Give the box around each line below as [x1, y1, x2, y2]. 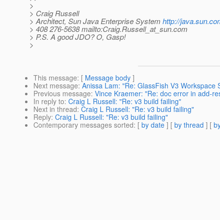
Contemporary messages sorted [33, 120, 134, 130]
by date [141, 120, 165, 130]
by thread [174, 120, 204, 130]
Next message [33, 81, 78, 91]
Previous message [33, 88, 91, 99]
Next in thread [33, 104, 77, 114]
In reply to [33, 96, 64, 107]
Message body [85, 73, 131, 83]
